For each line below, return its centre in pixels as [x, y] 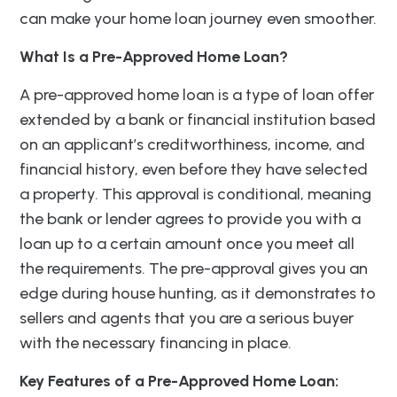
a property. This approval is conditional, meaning [195, 195]
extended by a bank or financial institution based [198, 120]
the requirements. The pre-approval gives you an [194, 269]
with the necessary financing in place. [156, 343]
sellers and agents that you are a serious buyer [187, 319]
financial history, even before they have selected [194, 170]
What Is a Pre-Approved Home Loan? [154, 57]
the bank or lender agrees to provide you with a [190, 219]
